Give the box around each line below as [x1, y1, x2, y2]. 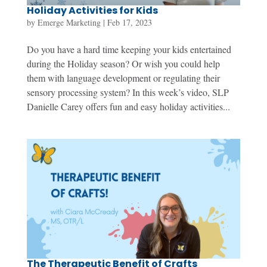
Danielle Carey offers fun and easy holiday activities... [26, 100, 230, 113]
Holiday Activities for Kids [26, 3, 158, 17]
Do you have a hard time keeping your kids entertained [26, 42, 231, 55]
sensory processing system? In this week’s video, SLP [26, 85, 229, 98]
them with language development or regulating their [26, 71, 220, 84]
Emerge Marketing [37, 16, 101, 28]
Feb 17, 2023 [107, 16, 152, 28]
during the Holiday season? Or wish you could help [26, 57, 220, 70]
